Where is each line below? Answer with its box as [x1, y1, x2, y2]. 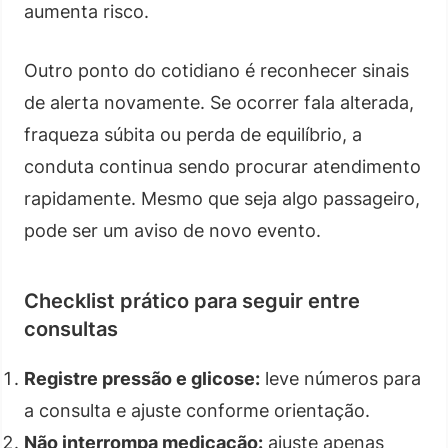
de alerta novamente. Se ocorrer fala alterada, [24, 91, 414, 113]
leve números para [260, 367, 421, 389]
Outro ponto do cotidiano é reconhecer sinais [24, 59, 409, 81]
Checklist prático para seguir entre [24, 288, 360, 313]
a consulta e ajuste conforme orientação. [24, 399, 370, 421]
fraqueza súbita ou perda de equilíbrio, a [24, 123, 362, 145]
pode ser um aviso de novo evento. [24, 219, 321, 241]
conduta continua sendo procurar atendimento [24, 155, 421, 177]
